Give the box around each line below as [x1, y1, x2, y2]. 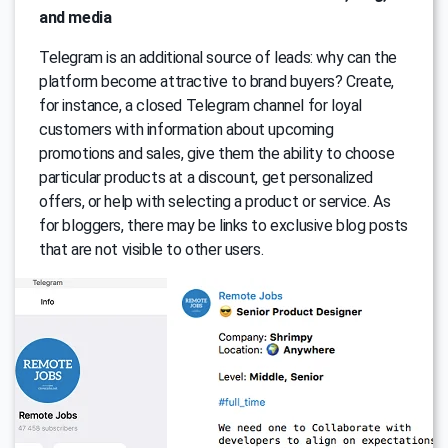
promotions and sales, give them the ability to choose [39, 144, 395, 164]
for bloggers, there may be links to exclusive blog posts [39, 216, 409, 236]
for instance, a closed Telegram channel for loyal [39, 96, 362, 116]
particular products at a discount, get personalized [39, 168, 374, 188]
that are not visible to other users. [39, 240, 264, 260]
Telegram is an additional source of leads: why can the [39, 48, 397, 68]
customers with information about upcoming [39, 120, 334, 140]
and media [39, 8, 112, 28]
